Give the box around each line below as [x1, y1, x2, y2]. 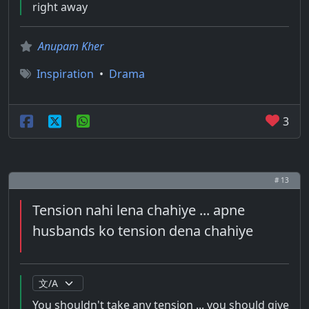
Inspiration [37, 66, 94, 81]
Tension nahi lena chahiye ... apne [32, 201, 245, 219]
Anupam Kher [38, 39, 103, 54]
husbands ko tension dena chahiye [32, 221, 253, 240]
